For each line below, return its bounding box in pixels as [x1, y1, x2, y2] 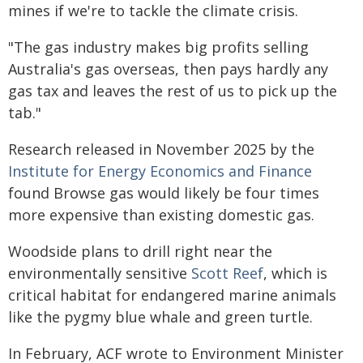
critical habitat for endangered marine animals [8, 285, 336, 305]
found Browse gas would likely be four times [8, 183, 319, 203]
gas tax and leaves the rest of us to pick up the [8, 81, 337, 100]
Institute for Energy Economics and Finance [8, 161, 312, 181]
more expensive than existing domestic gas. [8, 205, 314, 224]
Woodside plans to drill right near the [8, 241, 272, 261]
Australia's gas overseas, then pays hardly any [8, 59, 328, 79]
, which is [263, 263, 327, 283]
